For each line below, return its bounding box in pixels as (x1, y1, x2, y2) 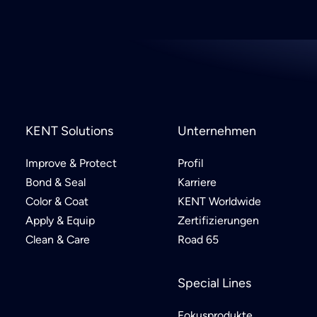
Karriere (178, 175, 217, 189)
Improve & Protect (25, 156, 117, 170)
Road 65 (178, 233, 219, 246)
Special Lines (178, 275, 251, 290)
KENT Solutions (25, 123, 113, 138)
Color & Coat (25, 195, 88, 208)
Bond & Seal (25, 175, 86, 189)
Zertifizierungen (178, 214, 259, 227)
